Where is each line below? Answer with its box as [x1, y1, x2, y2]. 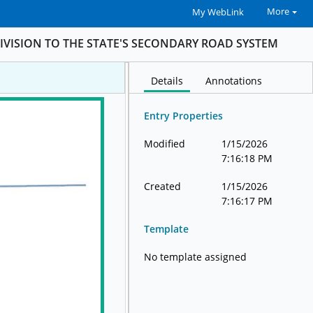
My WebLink [191, 6, 244, 18]
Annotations [205, 74, 263, 88]
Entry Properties [144, 109, 224, 123]
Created [144, 180, 182, 194]
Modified [144, 137, 186, 151]
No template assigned [144, 250, 247, 264]
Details [151, 74, 184, 88]
